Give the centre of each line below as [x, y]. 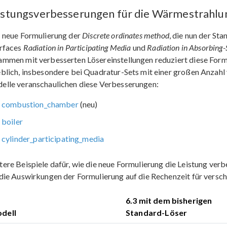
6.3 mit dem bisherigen [169, 200]
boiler [12, 121]
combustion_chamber [40, 104]
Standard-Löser [157, 213]
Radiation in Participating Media [77, 47]
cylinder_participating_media [53, 139]
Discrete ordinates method [126, 35]
